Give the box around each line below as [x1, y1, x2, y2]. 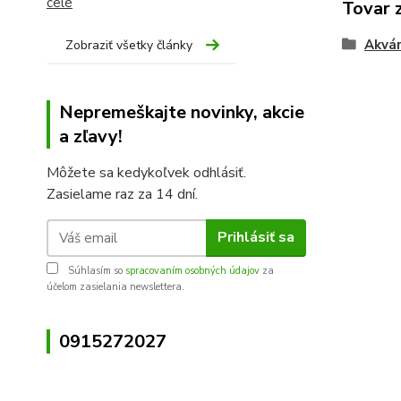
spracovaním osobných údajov [125, 263, 260, 277]
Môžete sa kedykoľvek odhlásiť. [47, 162, 246, 183]
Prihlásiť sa [217, 227, 294, 248]
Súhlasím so [65, 263, 125, 277]
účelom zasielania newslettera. [47, 279, 184, 294]
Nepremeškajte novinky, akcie [59, 99, 304, 124]
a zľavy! [59, 124, 123, 149]
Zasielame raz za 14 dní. [47, 183, 198, 204]
